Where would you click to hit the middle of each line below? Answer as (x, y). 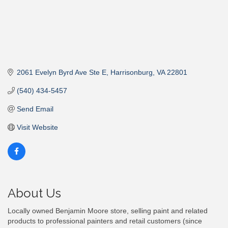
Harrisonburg (131, 73)
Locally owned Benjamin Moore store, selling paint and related (108, 211)
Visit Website (37, 127)
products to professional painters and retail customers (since (105, 221)
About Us (34, 193)
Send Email (35, 109)
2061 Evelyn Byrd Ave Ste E (61, 73)
